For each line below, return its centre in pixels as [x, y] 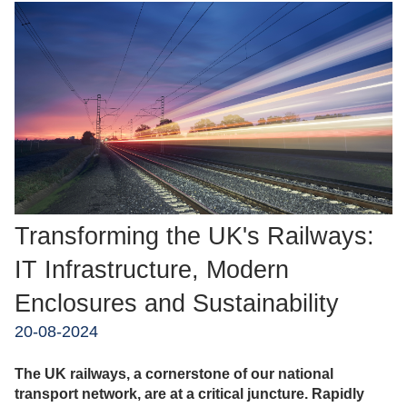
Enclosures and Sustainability [177, 304]
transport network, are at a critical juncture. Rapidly [189, 393]
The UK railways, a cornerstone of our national [174, 373]
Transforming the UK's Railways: [194, 237]
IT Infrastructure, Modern [152, 270]
